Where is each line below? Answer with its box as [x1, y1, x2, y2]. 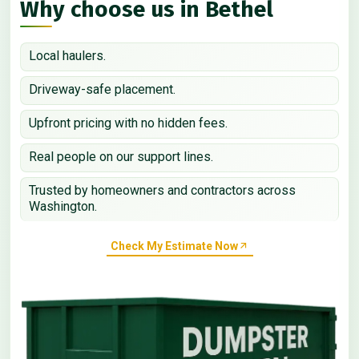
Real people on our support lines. [29, 149, 213, 165]
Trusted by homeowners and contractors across [29, 183, 296, 199]
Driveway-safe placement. [29, 82, 175, 98]
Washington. [29, 199, 97, 215]
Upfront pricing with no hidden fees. [29, 115, 228, 131]
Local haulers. [29, 48, 106, 64]
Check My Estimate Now [110, 239, 238, 252]
